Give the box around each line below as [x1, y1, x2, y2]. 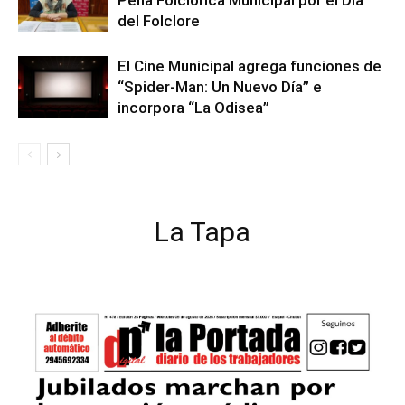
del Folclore [118, 12, 200, 30]
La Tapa [155, 216, 250, 248]
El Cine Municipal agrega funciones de [118, 57, 381, 75]
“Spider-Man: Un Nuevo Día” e [118, 78, 322, 96]
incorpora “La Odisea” [118, 99, 269, 117]
